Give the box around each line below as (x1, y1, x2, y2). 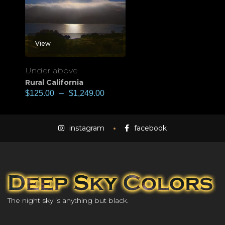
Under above (25, 66, 78, 76)
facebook (134, 124, 167, 133)
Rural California (25, 78, 83, 87)
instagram (69, 124, 104, 133)
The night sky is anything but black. (8, 195, 129, 205)
